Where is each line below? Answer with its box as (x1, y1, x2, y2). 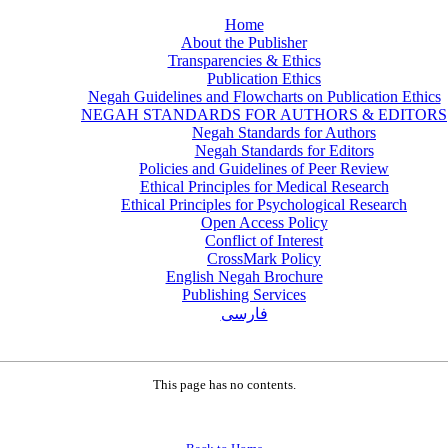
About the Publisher (181, 34, 307, 51)
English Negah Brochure (165, 268, 323, 285)
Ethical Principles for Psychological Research (121, 196, 407, 213)
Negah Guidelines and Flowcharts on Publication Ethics (87, 88, 441, 105)
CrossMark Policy (207, 250, 321, 267)
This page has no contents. (152, 377, 296, 392)
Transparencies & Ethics (167, 52, 321, 69)
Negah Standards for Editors (194, 142, 374, 159)
